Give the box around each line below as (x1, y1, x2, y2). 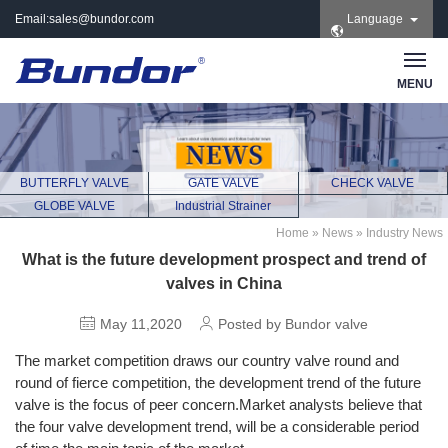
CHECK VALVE (331, 175, 415, 190)
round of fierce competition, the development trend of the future (15, 373, 421, 391)
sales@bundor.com (49, 12, 154, 26)
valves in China (166, 274, 282, 292)
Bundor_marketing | (15, 76, 128, 90)
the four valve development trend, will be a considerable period (15, 417, 419, 435)
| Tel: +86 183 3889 (15, 40, 125, 54)
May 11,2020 (96, 315, 182, 332)
